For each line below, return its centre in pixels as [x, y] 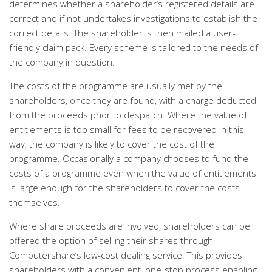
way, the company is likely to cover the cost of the [112, 144]
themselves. [35, 202]
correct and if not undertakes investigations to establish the [133, 18]
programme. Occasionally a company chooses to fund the [129, 158]
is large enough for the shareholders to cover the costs [124, 188]
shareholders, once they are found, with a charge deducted [133, 100]
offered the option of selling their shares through [111, 240]
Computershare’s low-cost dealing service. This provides [126, 255]
